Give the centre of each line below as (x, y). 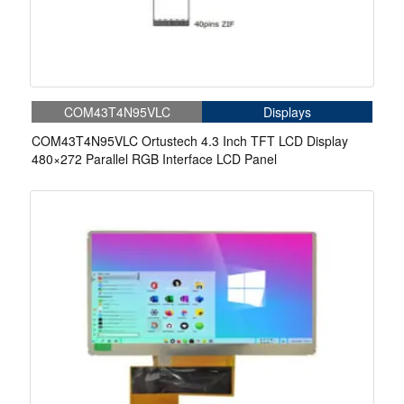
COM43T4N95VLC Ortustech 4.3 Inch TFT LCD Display (190, 141)
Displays (287, 112)
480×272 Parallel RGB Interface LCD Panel (154, 159)
